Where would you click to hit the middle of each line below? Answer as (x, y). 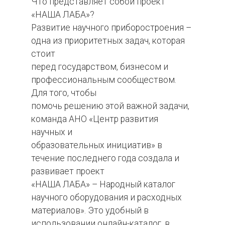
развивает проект (68, 171)
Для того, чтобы (64, 93)
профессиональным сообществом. (104, 80)
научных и (52, 132)
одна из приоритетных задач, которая (108, 40)
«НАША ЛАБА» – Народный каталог (103, 184)
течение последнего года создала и (105, 158)
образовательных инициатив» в (97, 145)
